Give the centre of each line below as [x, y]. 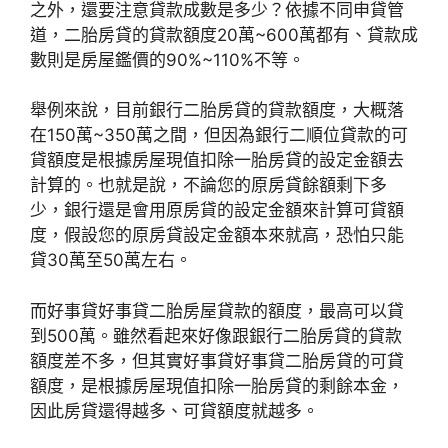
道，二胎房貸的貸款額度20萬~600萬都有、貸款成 [224, 34]
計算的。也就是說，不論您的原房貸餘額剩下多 [208, 185]
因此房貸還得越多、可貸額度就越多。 [174, 410]
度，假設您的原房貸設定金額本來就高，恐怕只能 [217, 235]
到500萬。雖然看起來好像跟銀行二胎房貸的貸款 [216, 335]
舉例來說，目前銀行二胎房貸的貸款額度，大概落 [217, 110]
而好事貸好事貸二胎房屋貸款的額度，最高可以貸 [217, 310]
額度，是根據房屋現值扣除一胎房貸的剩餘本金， [217, 385]
